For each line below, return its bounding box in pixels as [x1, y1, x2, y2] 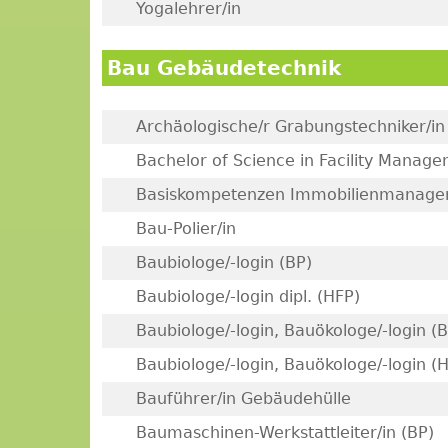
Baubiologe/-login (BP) [135, 253, 312, 272]
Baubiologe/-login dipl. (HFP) [135, 287, 360, 306]
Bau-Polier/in [135, 219, 236, 238]
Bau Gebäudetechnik [106, 56, 341, 80]
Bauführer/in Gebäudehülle [135, 389, 351, 408]
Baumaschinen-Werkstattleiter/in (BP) [135, 423, 434, 442]
